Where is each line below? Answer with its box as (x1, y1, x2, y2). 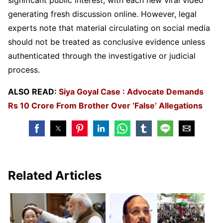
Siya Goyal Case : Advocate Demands (59, 86, 204, 97)
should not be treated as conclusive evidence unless (8, 36, 205, 47)
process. (8, 64, 40, 75)
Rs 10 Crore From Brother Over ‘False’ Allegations (8, 100, 203, 111)
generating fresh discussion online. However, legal (8, 8, 197, 19)
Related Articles (8, 168, 102, 183)
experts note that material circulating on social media (8, 22, 210, 33)
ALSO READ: (8, 86, 59, 97)
